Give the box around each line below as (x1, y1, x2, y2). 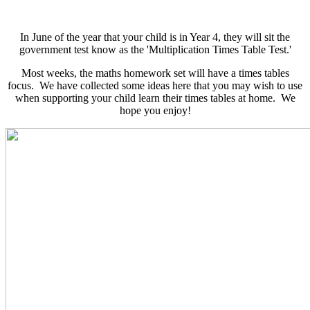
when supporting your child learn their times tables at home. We (15, 92, 295, 104)
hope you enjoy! (119, 104, 191, 117)
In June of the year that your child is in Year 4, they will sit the (20, 31, 290, 44)
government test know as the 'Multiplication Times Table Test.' (19, 44, 291, 56)
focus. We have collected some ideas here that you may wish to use (8, 80, 302, 92)
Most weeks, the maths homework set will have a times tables (21, 67, 289, 80)
